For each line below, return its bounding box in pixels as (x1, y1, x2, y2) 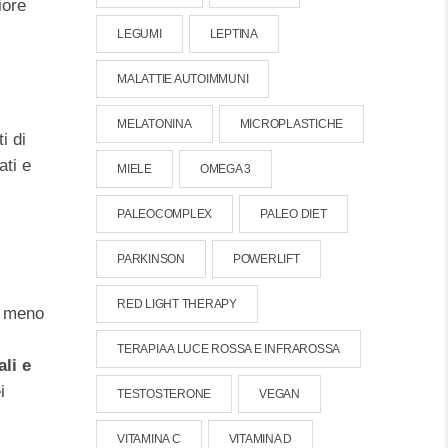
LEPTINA (209, 27, 258, 41)
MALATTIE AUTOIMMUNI (117, 72, 249, 86)
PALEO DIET (260, 207, 327, 221)
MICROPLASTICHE (239, 117, 344, 131)
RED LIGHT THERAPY (117, 297, 237, 311)
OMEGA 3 (199, 162, 252, 176)
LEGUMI (117, 27, 162, 41)
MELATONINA (117, 117, 192, 131)
